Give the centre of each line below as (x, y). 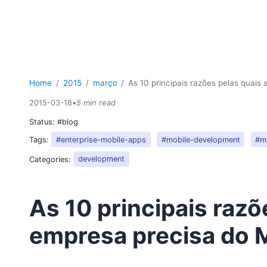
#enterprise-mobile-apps (101, 139)
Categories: (52, 159)
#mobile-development (201, 139)
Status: (44, 122)
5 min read (96, 103)
